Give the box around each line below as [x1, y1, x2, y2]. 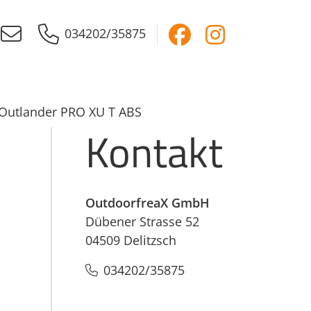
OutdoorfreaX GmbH [85, 194, 210, 211]
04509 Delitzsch [85, 232, 176, 249]
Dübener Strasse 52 [85, 213, 199, 230]
